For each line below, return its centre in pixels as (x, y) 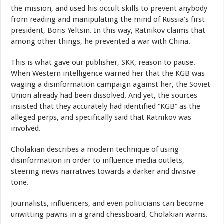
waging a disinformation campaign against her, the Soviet (111, 84)
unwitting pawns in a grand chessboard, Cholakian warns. (110, 214)
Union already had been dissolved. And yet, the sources (104, 95)
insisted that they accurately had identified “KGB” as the (106, 106)
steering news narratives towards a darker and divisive (104, 171)
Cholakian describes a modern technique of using (95, 149)
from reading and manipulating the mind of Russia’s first (108, 19)
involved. (26, 128)
